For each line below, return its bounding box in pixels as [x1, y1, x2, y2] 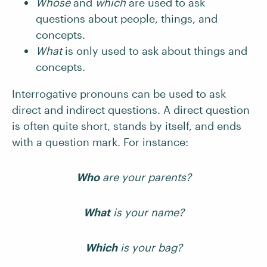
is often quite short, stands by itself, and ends [12, 119, 241, 132]
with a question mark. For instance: [12, 135, 188, 148]
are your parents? [99, 170, 191, 184]
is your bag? [117, 241, 182, 254]
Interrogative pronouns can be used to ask [12, 87, 226, 100]
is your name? [110, 206, 184, 219]
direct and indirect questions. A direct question [12, 103, 250, 116]
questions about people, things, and [36, 12, 218, 25]
